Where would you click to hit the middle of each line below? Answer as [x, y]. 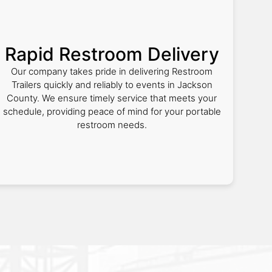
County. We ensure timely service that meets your [112, 98]
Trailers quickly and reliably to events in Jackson [112, 85]
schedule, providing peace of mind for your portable [112, 111]
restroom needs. [112, 125]
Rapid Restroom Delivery [112, 54]
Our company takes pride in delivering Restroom [112, 71]
